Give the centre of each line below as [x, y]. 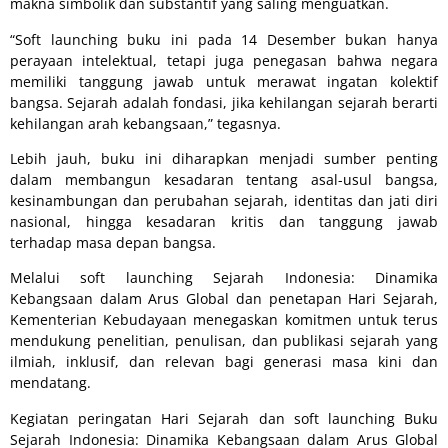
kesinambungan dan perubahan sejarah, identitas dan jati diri [224, 201]
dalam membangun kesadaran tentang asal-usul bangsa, [224, 180]
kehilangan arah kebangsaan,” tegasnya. [145, 123]
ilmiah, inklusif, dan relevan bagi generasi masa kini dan [224, 362]
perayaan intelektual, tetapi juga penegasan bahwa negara [224, 60]
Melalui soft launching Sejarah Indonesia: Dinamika [224, 278]
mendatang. [50, 383]
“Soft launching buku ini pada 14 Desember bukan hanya [224, 39]
